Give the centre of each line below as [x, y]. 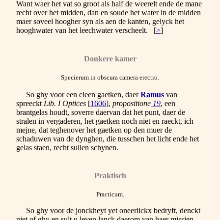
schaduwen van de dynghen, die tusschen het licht [94, 138]
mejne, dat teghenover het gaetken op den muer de [94, 130]
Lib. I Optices [65, 103]
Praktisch [110, 176]
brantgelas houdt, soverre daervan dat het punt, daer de [101, 112]
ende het [185, 138]
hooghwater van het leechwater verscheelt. [82, 30]
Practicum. [110, 194]
